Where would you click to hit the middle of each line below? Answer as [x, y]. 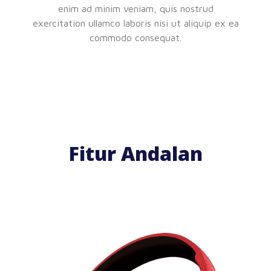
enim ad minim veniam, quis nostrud [135, 8]
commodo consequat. [135, 37]
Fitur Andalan [135, 153]
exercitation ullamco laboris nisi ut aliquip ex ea [135, 23]
